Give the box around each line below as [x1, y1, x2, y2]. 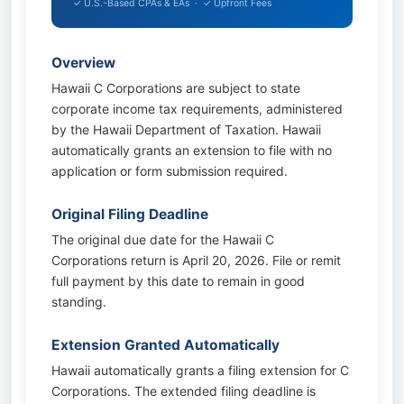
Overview [51, 54, 115, 71]
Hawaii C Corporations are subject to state [51, 80, 300, 96]
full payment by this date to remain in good [51, 273, 305, 289]
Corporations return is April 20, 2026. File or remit [51, 252, 341, 268]
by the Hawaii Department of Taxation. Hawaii [51, 122, 321, 137]
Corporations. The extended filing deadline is [51, 383, 316, 399]
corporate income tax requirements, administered [51, 101, 343, 116]
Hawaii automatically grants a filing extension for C [51, 363, 349, 378]
